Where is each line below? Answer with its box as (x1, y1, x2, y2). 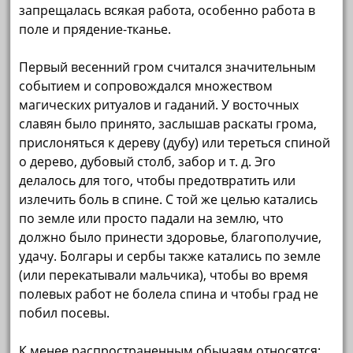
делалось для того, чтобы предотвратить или (19, 172, 296, 190)
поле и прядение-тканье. (19, 20, 172, 39)
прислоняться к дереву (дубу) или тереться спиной (19, 134, 331, 152)
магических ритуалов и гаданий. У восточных (19, 96, 299, 114)
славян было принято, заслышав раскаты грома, (19, 115, 318, 133)
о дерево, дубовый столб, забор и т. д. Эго (19, 153, 277, 171)
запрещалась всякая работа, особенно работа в (19, 2, 316, 20)
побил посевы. (19, 304, 110, 322)
